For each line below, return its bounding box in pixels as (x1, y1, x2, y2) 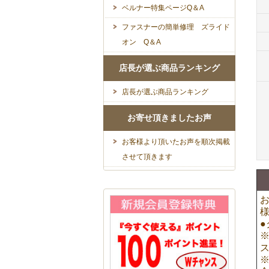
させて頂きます (122, 153, 172, 161)
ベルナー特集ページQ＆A (122, 4, 204, 12)
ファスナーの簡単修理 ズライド (122, 23, 230, 31)
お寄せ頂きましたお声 (127, 113, 211, 122)
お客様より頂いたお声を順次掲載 (122, 138, 230, 146)
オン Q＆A (122, 38, 161, 46)
